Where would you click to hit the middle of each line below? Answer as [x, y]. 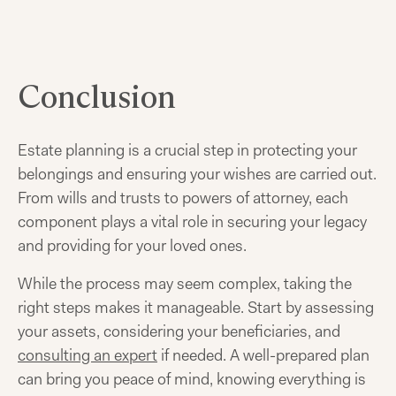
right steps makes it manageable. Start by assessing [196, 308]
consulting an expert [88, 355]
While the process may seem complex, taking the [185, 284]
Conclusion [97, 97]
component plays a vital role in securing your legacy [192, 222]
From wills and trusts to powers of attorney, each [183, 198]
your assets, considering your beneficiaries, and [179, 331]
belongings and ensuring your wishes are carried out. [197, 174]
